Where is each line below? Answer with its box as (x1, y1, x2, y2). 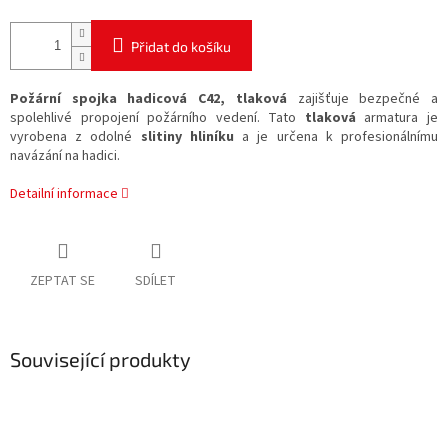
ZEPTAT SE (30, 271, 95, 292)
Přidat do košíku (131, 38, 231, 56)
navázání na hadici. (10, 146, 120, 167)
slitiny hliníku (140, 127, 234, 148)
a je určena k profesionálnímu (233, 127, 439, 148)
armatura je (355, 108, 439, 129)
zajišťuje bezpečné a (286, 89, 439, 110)
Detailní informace (10, 184, 118, 205)
